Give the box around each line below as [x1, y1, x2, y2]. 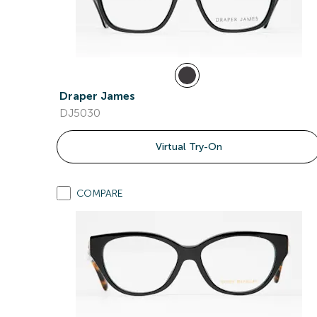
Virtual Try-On [155, 141, 222, 153]
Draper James [59, 89, 135, 103]
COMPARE [76, 188, 123, 200]
